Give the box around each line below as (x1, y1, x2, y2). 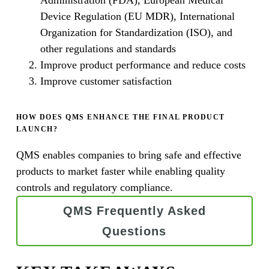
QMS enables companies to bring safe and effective (16, 148, 241, 161)
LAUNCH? (16, 124, 58, 133)
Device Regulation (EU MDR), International (40, 10, 235, 22)
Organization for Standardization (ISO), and (40, 26, 232, 38)
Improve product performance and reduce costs (40, 58, 246, 71)
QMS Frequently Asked (62, 204, 206, 217)
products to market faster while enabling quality (16, 165, 225, 177)
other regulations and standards (40, 42, 176, 55)
